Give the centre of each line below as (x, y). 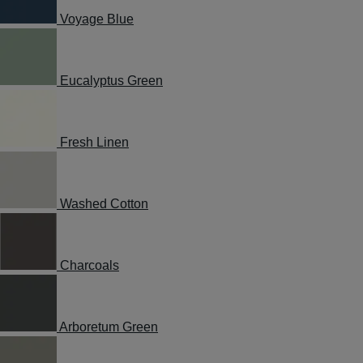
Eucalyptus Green (111, 81)
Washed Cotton (104, 204)
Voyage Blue (97, 19)
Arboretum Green (109, 327)
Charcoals (90, 265)
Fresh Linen (94, 142)
